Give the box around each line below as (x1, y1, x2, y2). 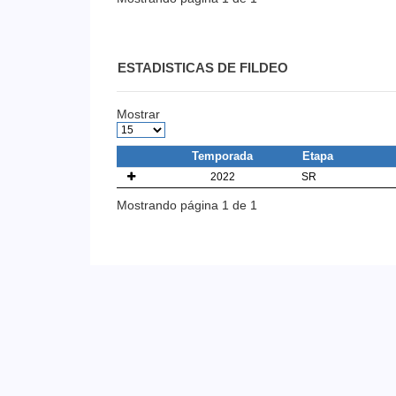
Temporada (192, 148, 253, 163)
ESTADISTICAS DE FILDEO (118, 59, 288, 75)
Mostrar (117, 106, 160, 121)
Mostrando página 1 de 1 (117, 198, 257, 213)
